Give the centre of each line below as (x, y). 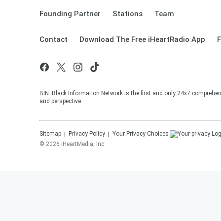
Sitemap (50, 134)
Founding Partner (70, 14)
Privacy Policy (87, 134)
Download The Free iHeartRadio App (142, 39)
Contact (54, 39)
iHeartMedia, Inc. (83, 144)
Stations (128, 14)
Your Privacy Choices (141, 134)
